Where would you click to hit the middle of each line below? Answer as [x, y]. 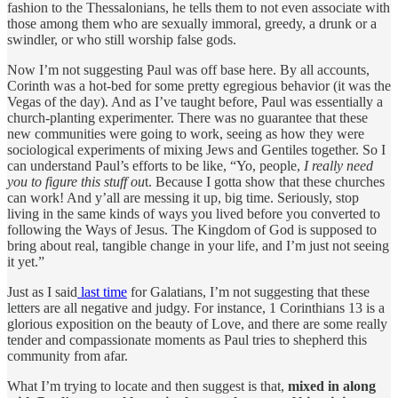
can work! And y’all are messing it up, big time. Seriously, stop [183, 198]
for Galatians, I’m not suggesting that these [248, 292]
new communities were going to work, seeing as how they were [186, 134]
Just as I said [42, 292]
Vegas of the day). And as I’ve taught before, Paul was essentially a [195, 102]
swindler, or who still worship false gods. [122, 40]
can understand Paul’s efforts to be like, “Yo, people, [155, 166]
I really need [338, 166]
